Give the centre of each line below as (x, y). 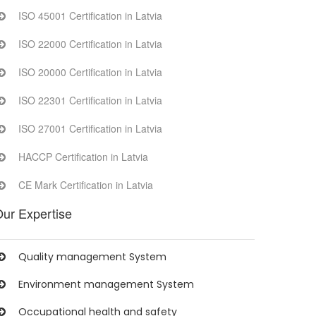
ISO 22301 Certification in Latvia (90, 100)
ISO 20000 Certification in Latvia (90, 72)
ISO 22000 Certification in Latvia (90, 44)
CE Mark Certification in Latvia (86, 185)
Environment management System (106, 284)
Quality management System (92, 257)
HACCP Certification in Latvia (83, 157)
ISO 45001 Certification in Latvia (90, 16)
